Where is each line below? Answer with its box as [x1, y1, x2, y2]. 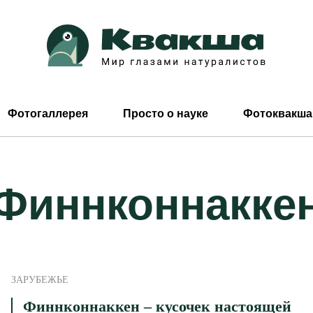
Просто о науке [123, 108, 208, 119]
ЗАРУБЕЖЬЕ [10, 275, 68, 285]
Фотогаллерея [8, 108, 88, 119]
